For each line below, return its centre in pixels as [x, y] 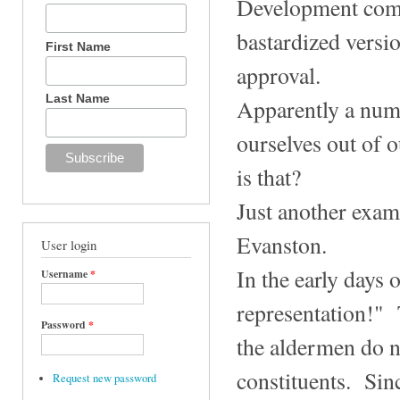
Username [66, 274]
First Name [79, 46]
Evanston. [282, 244]
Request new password [104, 379]
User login [69, 245]
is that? [269, 176]
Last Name [78, 99]
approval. [279, 75]
